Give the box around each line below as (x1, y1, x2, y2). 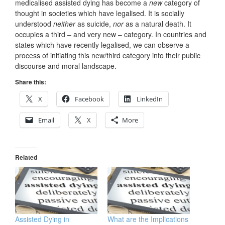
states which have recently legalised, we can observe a (15, 40, 189, 50)
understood (15, 19, 53, 29)
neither (53, 19, 75, 29)
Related (15, 153, 37, 162)
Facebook (75, 94, 104, 104)
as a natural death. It (124, 19, 191, 29)
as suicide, (75, 19, 113, 29)
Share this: (15, 77, 46, 87)
